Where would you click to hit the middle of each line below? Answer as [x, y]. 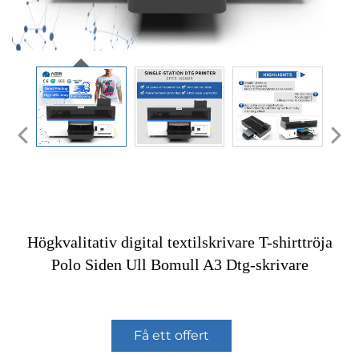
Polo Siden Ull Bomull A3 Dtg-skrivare [179, 265]
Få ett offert [171, 336]
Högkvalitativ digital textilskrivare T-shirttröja [179, 242]
